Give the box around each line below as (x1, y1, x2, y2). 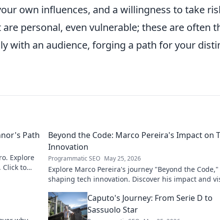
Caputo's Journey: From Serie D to (87, 192, 213, 204)
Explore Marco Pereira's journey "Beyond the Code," (48, 165, 219, 174)
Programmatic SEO (48, 154, 100, 163)
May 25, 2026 (104, 154, 141, 163)
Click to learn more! (48, 184, 112, 194)
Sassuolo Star (87, 204, 138, 216)
